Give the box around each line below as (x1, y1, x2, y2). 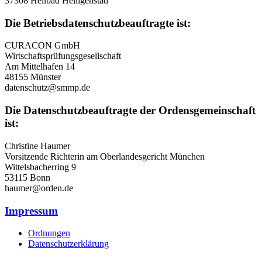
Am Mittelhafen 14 (5, 61, 75, 72)
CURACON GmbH (5, 40, 80, 51)
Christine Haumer (5, 140, 70, 151)
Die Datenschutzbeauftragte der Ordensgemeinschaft (5, 104, 256, 117)
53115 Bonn (5, 172, 50, 182)
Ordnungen (28, 228, 70, 239)
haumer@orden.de (5, 182, 73, 193)
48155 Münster (5, 72, 61, 82)
